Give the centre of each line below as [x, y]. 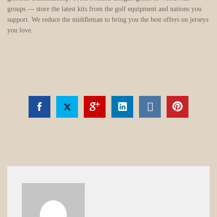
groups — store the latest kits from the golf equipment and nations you [104, 9]
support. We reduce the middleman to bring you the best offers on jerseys [108, 20]
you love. [20, 31]
